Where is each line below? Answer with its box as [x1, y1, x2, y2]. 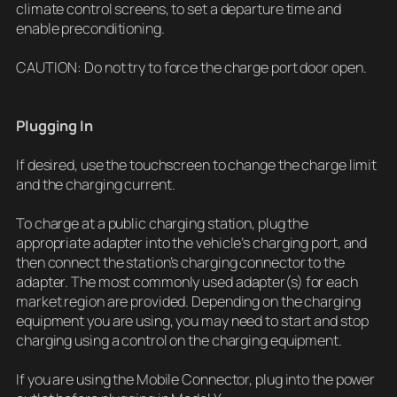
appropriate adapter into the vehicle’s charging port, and [16, 233, 368, 253]
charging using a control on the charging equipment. [16, 331, 342, 351]
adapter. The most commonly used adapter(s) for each [16, 272, 358, 292]
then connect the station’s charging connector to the [16, 253, 345, 273]
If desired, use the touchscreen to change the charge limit [16, 155, 378, 175]
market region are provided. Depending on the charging [16, 292, 361, 312]
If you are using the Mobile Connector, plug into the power [16, 370, 376, 390]
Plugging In [16, 116, 93, 136]
